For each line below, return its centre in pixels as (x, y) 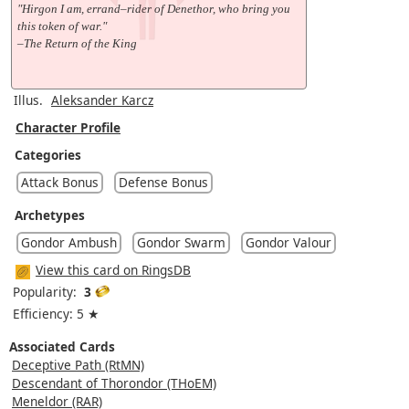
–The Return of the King (77, 43)
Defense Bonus (163, 182)
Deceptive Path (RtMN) (78, 364)
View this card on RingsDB (113, 269)
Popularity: (48, 291)
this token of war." (62, 26)
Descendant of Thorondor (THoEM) (114, 383)
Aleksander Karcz (102, 100)
